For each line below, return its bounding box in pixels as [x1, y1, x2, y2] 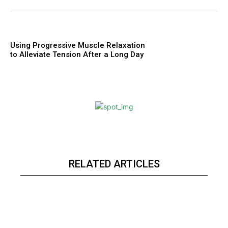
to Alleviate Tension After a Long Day [10, 50, 144, 60]
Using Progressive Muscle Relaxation [10, 41, 145, 50]
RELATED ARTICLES [68, 158, 160, 170]
